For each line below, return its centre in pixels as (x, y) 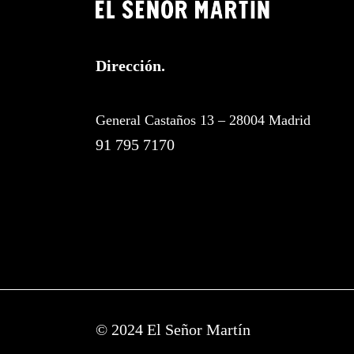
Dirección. (130, 66)
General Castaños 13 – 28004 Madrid (203, 121)
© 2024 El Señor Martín (173, 330)
